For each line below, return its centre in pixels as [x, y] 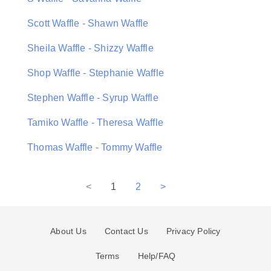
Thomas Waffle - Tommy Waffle [95, 147]
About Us [68, 231]
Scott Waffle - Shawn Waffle [88, 23]
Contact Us [126, 231]
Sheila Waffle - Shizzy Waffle [90, 48]
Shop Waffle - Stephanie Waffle [96, 73]
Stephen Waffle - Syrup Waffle [93, 98]
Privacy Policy [193, 231]
